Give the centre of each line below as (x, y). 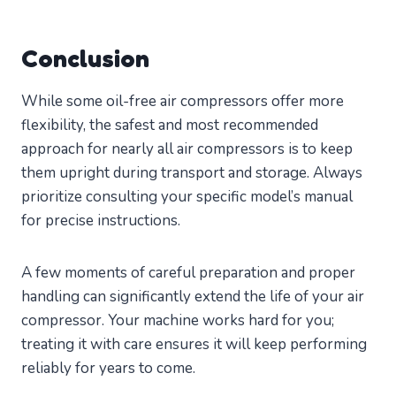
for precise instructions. (101, 221)
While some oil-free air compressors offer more (183, 102)
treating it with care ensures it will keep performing (194, 345)
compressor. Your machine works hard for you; (178, 321)
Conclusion (85, 59)
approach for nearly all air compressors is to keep (187, 149)
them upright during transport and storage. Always (192, 173)
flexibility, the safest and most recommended (170, 126)
